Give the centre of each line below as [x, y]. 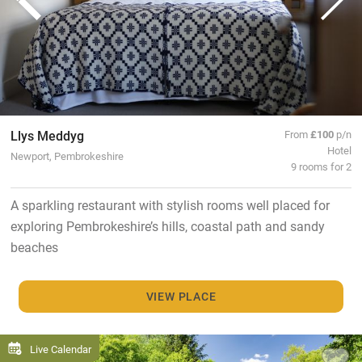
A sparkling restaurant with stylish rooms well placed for [170, 204]
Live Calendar [61, 348]
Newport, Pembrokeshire [67, 155]
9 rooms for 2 [322, 166]
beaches [34, 246]
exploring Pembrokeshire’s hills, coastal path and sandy [167, 225]
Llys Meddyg [47, 135]
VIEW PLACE [181, 297]
